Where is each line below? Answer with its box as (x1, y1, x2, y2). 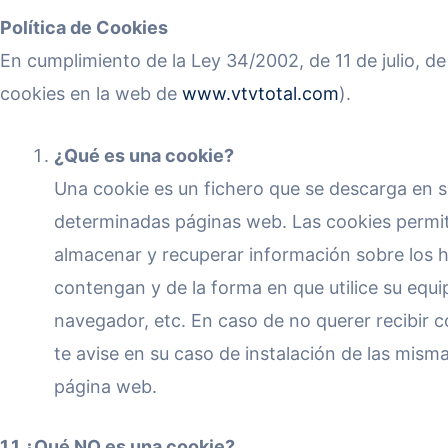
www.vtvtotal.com (182, 83, 339, 105)
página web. (54, 375, 157, 397)
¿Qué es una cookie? (54, 144, 234, 166)
